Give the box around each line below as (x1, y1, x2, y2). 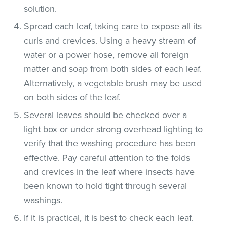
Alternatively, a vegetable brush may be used (24, 77, 202, 89)
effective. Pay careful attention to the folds (24, 152, 191, 163)
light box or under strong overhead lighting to (24, 123, 203, 135)
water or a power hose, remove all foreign (24, 49, 190, 60)
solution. (24, 3, 57, 14)
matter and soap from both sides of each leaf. (24, 63, 202, 74)
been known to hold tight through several (24, 180, 187, 192)
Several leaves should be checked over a (24, 109, 187, 121)
